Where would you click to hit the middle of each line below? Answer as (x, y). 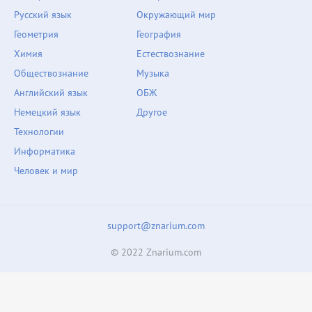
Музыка (153, 73)
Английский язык (51, 93)
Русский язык (43, 15)
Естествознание (170, 54)
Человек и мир (46, 171)
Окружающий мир (176, 15)
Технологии (39, 132)
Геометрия (36, 34)
